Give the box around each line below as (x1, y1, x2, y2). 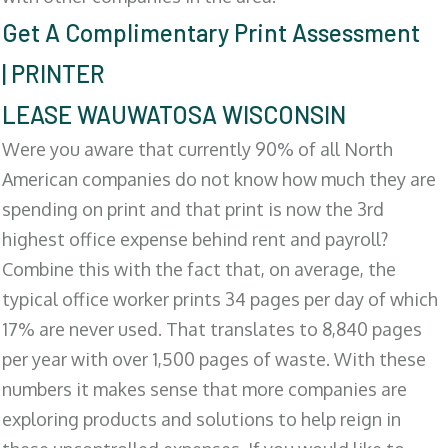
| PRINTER (2, 58, 105, 88)
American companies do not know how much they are (2, 167, 436, 190)
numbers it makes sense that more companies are (2, 377, 407, 400)
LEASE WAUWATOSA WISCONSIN (2, 99, 346, 129)
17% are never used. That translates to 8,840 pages (2, 317, 422, 340)
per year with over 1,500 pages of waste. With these (2, 347, 426, 370)
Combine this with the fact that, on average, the (2, 257, 396, 280)
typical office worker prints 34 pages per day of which (2, 287, 438, 310)
